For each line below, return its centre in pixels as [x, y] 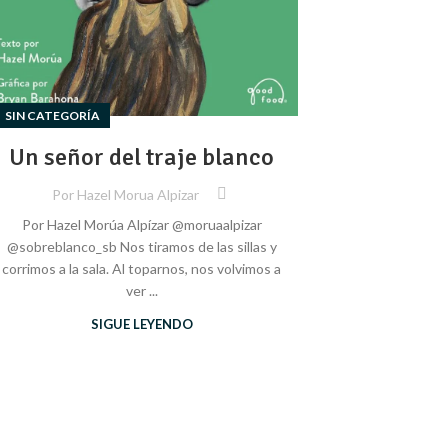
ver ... [141, 291]
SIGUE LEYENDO [141, 324]
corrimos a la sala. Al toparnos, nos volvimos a [141, 269]
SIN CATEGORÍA [52, 116]
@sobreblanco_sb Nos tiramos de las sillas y [141, 247]
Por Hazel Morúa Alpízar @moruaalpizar [141, 225]
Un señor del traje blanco [141, 157]
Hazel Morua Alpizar [137, 194]
